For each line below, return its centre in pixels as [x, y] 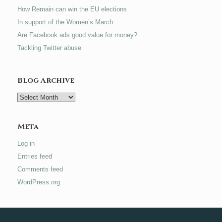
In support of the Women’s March [65, 22]
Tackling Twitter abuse [49, 48]
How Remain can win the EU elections [72, 9]
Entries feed [35, 156]
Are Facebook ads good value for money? [77, 35]
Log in [26, 143]
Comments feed [40, 169]
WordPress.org [39, 182]
